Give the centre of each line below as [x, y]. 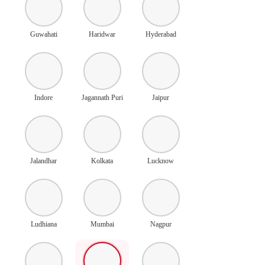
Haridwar [102, 34]
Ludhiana [43, 224]
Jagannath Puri [102, 97]
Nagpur [161, 224]
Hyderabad [161, 34]
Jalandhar [43, 161]
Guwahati [43, 34]
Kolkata [102, 161]
